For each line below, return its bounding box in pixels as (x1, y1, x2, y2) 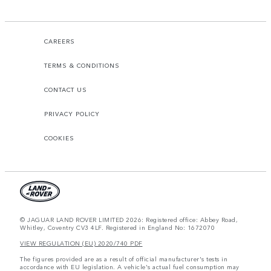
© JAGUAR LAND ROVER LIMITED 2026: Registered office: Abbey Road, (20, 215, 238, 224)
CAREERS (44, 36, 75, 45)
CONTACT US (44, 85, 87, 94)
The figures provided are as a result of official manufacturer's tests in (20, 254, 227, 263)
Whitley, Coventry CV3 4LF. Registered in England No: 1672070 (20, 223, 215, 232)
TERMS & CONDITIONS (44, 60, 120, 70)
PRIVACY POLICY (44, 109, 100, 118)
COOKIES (44, 133, 74, 142)
